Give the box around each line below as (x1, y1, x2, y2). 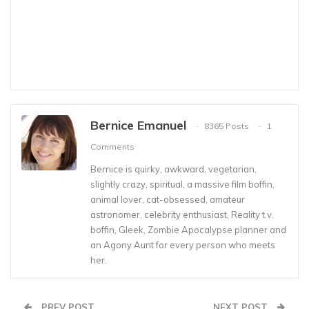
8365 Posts (204, 121, 249, 132)
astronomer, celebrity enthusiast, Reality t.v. (90, 208, 274, 220)
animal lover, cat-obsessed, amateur (90, 193, 245, 205)
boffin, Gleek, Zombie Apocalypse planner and (90, 223, 286, 235)
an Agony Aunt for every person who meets (90, 239, 275, 250)
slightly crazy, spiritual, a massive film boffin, (90, 178, 275, 190)
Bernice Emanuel (90, 117, 186, 133)
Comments (90, 141, 134, 152)
